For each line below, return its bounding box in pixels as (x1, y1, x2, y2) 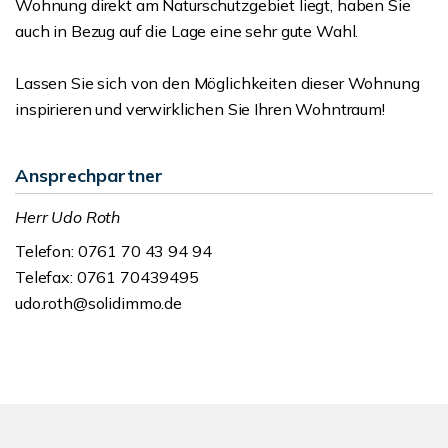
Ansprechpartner (15, 164, 163, 187)
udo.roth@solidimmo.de (15, 293, 182, 313)
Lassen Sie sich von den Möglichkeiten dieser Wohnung (15, 73, 420, 93)
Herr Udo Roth (15, 207, 121, 227)
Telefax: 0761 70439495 (15, 267, 199, 287)
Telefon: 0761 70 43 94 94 (15, 241, 212, 261)
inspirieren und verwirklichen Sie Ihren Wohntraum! (15, 99, 385, 119)
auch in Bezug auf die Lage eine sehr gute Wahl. (15, 21, 359, 41)
